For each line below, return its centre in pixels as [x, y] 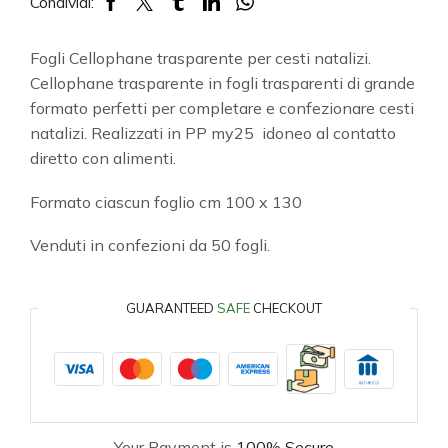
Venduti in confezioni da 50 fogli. [150, 245]
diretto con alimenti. [103, 158]
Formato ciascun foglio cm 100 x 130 [166, 201]
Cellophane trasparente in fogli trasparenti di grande [222, 83]
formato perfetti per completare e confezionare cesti [222, 108]
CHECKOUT [286, 307]
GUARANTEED [171, 307]
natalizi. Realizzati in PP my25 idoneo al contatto [213, 133]
